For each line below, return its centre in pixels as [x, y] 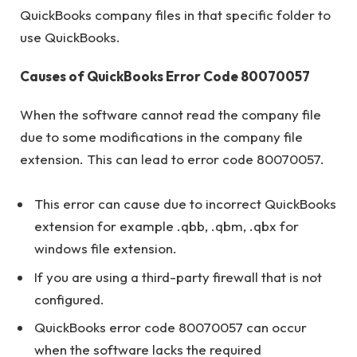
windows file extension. [106, 249]
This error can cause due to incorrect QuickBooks [185, 204]
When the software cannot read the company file [171, 114]
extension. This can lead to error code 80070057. [172, 159]
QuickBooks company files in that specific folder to [175, 15]
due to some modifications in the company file [161, 136]
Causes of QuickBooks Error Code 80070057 [165, 76]
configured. [69, 299]
